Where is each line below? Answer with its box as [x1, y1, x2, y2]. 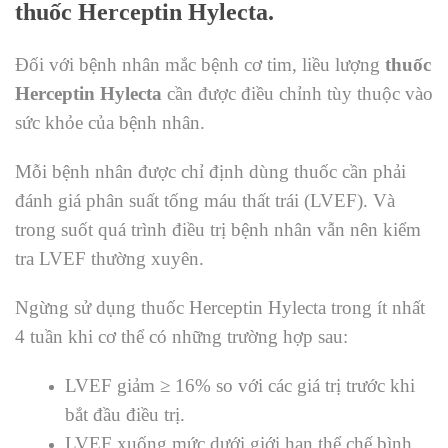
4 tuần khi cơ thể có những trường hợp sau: [15, 326, 348, 348]
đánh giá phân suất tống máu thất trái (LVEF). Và [15, 190, 395, 212]
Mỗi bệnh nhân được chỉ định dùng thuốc [15, 161, 337, 183]
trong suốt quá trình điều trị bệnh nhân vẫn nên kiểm [15, 219, 421, 241]
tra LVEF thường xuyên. [15, 248, 204, 270]
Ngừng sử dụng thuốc [15, 297, 189, 319]
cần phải [337, 161, 406, 183]
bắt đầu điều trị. [65, 404, 185, 426]
